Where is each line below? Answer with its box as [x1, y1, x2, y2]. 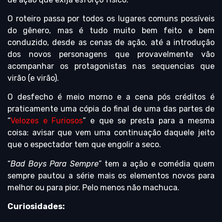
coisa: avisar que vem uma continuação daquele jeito [7, 128, 215, 138]
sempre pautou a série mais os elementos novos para [7, 170, 215, 180]
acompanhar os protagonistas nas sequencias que [7, 61, 215, 71]
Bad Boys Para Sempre [10, 159, 99, 168]
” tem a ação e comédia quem [98, 159, 215, 168]
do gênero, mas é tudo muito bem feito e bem [7, 25, 215, 35]
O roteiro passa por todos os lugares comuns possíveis [7, 13, 215, 23]
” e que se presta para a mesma [83, 116, 215, 126]
